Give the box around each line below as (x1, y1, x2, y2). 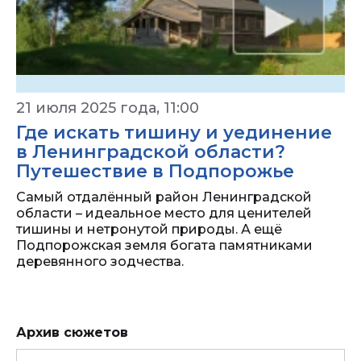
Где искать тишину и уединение (16, 122, 332, 144)
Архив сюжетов (16, 325, 128, 341)
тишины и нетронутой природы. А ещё (16, 222, 282, 238)
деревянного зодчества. (16, 254, 184, 270)
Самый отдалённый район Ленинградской (16, 189, 312, 205)
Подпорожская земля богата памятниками (16, 238, 313, 254)
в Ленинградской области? (16, 141, 285, 164)
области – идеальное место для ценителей (16, 205, 312, 222)
